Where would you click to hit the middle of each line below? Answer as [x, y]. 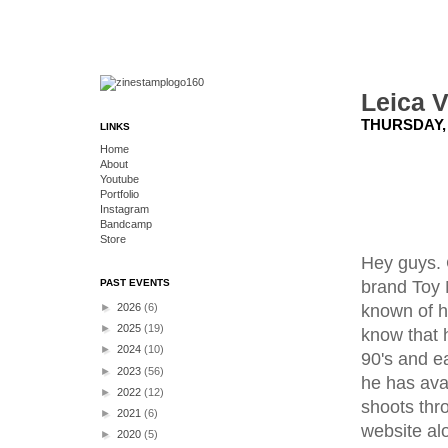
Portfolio [119, 194]
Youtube [119, 179]
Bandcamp [126, 224]
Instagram [124, 209]
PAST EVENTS [135, 282]
